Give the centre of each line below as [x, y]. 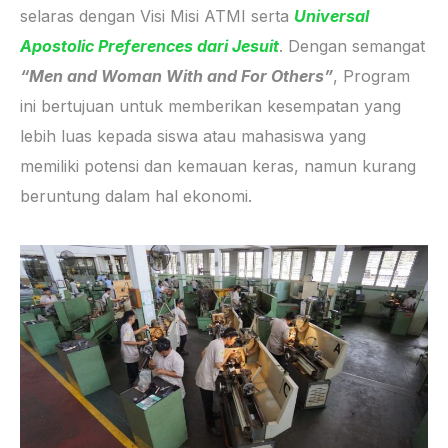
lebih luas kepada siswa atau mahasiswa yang [193, 135]
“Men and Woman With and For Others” [176, 75]
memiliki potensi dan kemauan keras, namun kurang [218, 165]
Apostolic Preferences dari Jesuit [149, 45]
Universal [331, 15]
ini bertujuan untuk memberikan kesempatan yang [210, 105]
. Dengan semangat [352, 45]
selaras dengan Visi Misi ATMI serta [157, 15]
